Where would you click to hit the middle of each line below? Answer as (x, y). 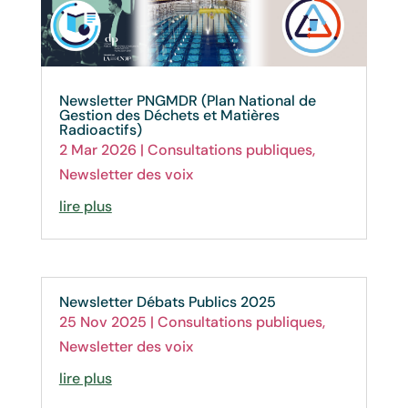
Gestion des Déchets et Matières (169, 115)
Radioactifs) (100, 129)
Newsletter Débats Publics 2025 (167, 301)
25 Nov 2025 (102, 321)
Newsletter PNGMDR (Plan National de (187, 100)
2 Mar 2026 (97, 149)
